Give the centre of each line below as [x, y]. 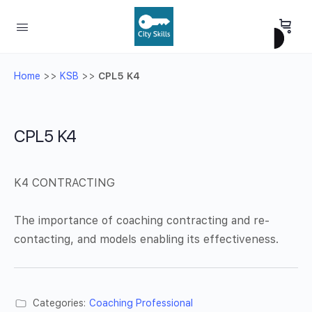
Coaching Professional [141, 303]
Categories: [59, 303]
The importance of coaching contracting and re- [142, 220]
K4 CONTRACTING [64, 183]
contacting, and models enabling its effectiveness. [146, 239]
